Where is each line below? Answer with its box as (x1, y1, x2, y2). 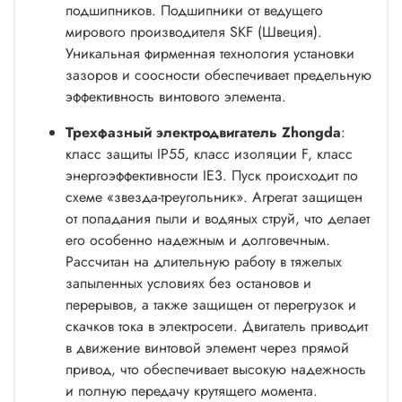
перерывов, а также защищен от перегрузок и (66, 293, 356, 315)
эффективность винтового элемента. (66, 85, 286, 107)
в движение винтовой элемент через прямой (66, 336, 349, 358)
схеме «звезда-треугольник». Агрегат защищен (66, 186, 363, 207)
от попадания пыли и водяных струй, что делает (66, 207, 370, 229)
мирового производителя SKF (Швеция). (66, 21, 322, 42)
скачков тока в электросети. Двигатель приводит (66, 315, 368, 336)
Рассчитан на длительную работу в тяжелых (66, 250, 342, 272)
